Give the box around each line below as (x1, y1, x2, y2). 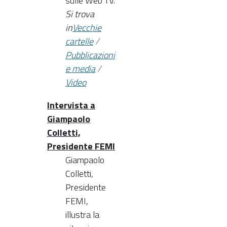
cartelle (65, 34, 93, 48)
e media (65, 61, 95, 75)
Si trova (65, 7, 94, 21)
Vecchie (72, 20, 101, 34)
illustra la (65, 207, 99, 221)
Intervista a (47, 98, 95, 112)
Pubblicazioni (65, 48, 115, 62)
